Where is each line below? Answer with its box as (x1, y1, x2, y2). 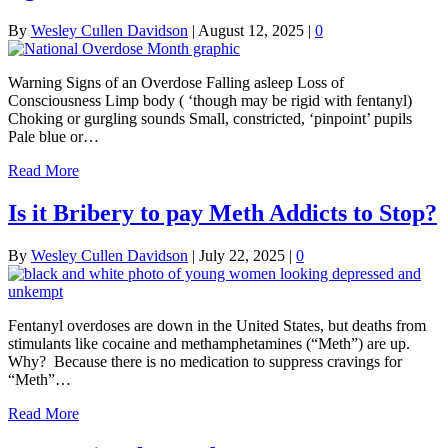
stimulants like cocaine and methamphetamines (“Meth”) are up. (8, 334, 414, 352)
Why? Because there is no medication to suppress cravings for (8, 352, 402, 370)
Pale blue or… (8, 127, 99, 145)
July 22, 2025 (199, 246, 285, 264)
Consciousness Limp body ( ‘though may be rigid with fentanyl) (8, 91, 412, 109)
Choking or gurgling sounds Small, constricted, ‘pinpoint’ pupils (8, 109, 412, 127)
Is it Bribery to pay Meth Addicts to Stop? (8, 199, 437, 226)
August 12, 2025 (198, 21, 304, 39)
